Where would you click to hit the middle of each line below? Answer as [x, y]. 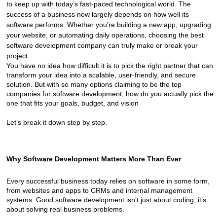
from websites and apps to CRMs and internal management [99, 190]
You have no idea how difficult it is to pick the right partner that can [110, 65]
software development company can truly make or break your [102, 45]
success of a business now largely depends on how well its [97, 14]
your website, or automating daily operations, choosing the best [105, 35]
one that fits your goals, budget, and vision [72, 103]
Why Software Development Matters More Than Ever [93, 159]
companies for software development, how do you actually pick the [110, 93]
